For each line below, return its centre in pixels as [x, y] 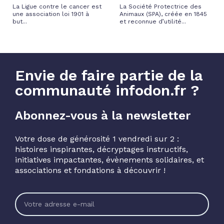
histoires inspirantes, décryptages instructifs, [101, 149]
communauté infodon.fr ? [107, 90]
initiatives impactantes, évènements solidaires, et [109, 160]
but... [20, 22]
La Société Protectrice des [160, 7]
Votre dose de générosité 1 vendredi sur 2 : [97, 139]
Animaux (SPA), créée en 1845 [163, 14]
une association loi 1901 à [51, 14]
